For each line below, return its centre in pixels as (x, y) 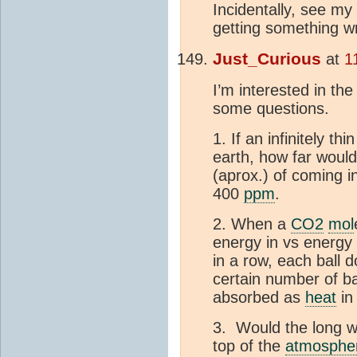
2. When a (252, 224)
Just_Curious (267, 59)
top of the (249, 345)
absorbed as (259, 297)
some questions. (271, 108)
